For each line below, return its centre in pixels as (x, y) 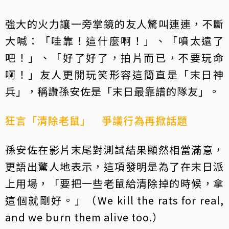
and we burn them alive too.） (84, 217)
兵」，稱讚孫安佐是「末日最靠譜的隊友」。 (112, 91)
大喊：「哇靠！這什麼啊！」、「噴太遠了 (114, 41)
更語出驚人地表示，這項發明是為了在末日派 (114, 166)
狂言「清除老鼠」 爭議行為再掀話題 (96, 120)
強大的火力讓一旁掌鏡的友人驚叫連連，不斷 (114, 24)
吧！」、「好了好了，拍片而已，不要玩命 (114, 58)
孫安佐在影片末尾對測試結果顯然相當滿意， (114, 150)
